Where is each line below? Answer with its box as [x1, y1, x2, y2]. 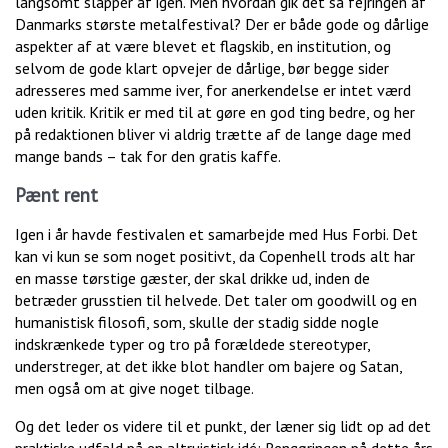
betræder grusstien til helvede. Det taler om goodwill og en [15, 290, 417, 311]
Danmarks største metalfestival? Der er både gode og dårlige [15, 14, 429, 35]
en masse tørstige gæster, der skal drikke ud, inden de [15, 268, 370, 289]
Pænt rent [15, 183, 98, 208]
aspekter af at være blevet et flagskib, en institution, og [15, 36, 391, 57]
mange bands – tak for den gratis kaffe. [15, 146, 281, 167]
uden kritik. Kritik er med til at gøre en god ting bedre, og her [15, 102, 415, 123]
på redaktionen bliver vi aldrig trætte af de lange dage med [15, 124, 411, 145]
